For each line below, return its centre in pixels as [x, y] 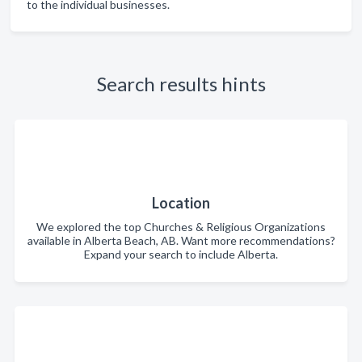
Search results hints [181, 84]
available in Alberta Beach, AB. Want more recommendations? [181, 240]
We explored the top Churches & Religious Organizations [181, 227]
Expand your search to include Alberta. [181, 254]
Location [181, 203]
